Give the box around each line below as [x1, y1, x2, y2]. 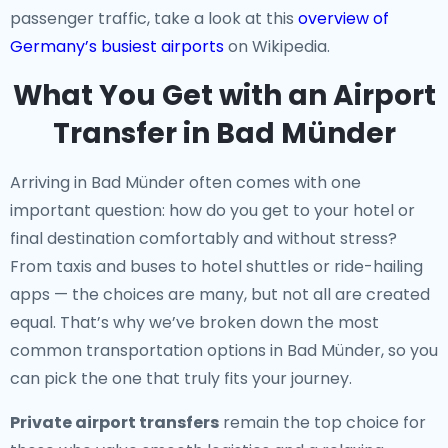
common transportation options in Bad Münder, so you [10, 339, 438, 362]
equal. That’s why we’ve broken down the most [10, 311, 379, 334]
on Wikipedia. [224, 35, 330, 58]
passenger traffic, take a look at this [10, 7, 298, 30]
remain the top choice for [219, 411, 426, 434]
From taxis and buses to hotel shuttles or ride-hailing [10, 255, 423, 278]
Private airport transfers [10, 411, 219, 434]
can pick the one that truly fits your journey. [10, 367, 352, 390]
